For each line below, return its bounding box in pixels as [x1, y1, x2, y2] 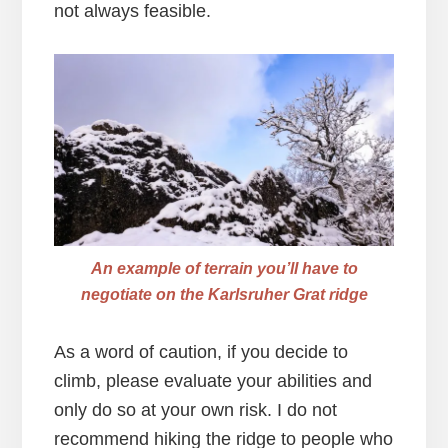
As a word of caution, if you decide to [53, 342, 348, 363]
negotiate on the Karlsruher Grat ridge [80, 286, 368, 304]
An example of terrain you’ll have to [90, 260, 358, 278]
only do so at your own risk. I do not [53, 400, 337, 421]
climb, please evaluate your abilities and [53, 371, 372, 392]
